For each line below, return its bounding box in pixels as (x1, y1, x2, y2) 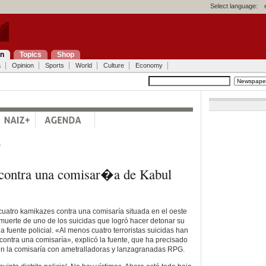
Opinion (11, 62, 34, 69)
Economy (135, 62, 163, 69)
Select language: (210, 2, 258, 9)
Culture (103, 62, 124, 69)
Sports (45, 62, 64, 69)
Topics (19, 50, 42, 59)
